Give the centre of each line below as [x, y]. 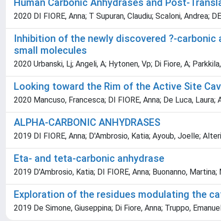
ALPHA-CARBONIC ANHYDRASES [87, 122]
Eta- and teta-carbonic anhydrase [89, 158]
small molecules [50, 50]
